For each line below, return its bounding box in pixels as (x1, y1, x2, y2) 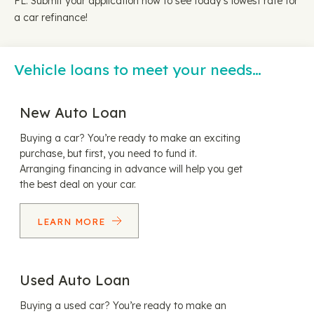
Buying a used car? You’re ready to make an (20, 299, 226, 312)
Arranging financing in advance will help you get (20, 163, 243, 175)
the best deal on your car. (20, 178, 136, 191)
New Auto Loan (20, 104, 126, 121)
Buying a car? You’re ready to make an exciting (20, 132, 240, 144)
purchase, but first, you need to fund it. (20, 147, 197, 160)
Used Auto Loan (20, 271, 130, 289)
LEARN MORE (36, 216, 109, 227)
